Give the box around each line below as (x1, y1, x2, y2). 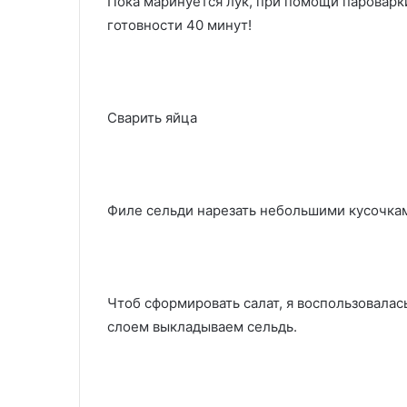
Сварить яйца (107, 108, 197, 126)
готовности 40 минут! (107, 15, 252, 34)
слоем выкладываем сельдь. (107, 317, 297, 335)
